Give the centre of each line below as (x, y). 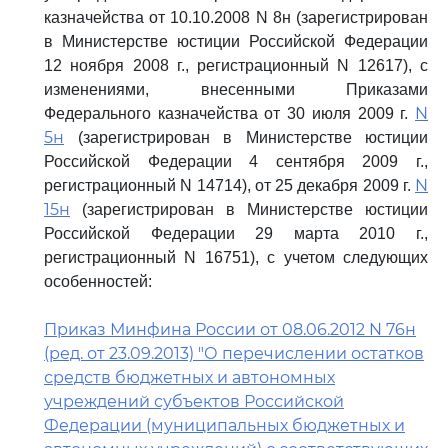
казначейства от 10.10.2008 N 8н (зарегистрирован (236, 17)
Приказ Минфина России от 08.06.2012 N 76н (230, 329)
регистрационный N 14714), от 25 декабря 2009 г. (229, 185)
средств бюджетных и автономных (189, 377)
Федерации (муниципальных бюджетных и (224, 425)
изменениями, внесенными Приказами (236, 89)
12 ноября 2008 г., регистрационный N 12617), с (236, 65)
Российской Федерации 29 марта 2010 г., (236, 233)
